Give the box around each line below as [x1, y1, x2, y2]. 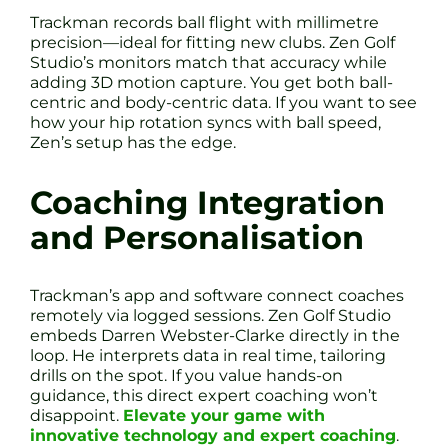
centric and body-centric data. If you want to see [30, 93, 417, 113]
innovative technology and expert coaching [30, 426, 396, 446]
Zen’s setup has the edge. [30, 133, 236, 153]
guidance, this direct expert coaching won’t [30, 386, 378, 406]
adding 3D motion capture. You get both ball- [30, 73, 393, 93]
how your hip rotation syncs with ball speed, [30, 113, 381, 133]
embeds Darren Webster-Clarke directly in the [30, 326, 400, 346]
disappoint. [30, 406, 123, 426]
